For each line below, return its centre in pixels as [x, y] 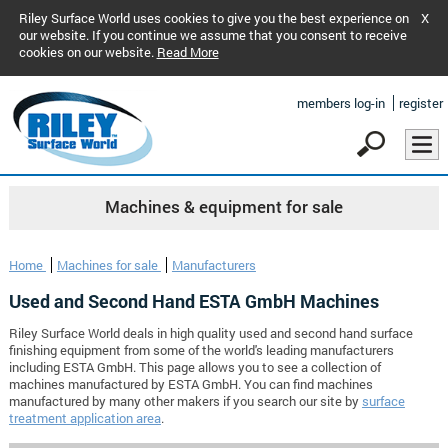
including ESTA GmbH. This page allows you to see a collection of [194, 367]
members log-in [341, 103]
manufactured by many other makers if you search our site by [185, 401]
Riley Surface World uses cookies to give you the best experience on [213, 18]
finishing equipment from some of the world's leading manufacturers [201, 350]
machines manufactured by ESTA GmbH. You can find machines [190, 384]
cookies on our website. [87, 52]
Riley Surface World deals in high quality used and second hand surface [210, 333]
